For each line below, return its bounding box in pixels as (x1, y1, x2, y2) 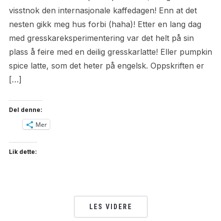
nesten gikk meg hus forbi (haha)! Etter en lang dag (8, 19, 201, 30)
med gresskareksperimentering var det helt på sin (8, 33, 194, 43)
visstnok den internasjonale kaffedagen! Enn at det (8, 5, 197, 16)
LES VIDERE (89, 203, 132, 211)
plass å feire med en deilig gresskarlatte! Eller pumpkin (8, 47, 212, 57)
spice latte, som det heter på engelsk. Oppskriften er (8, 61, 204, 71)
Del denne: (8, 106, 42, 114)
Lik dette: (8, 148, 37, 156)
